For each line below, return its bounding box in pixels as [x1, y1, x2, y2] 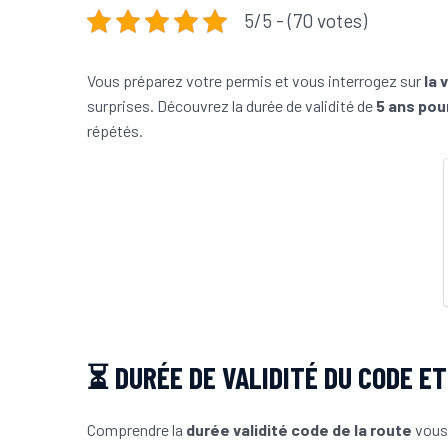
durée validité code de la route [186, 420, 412, 440]
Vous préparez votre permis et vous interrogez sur [87, 71, 424, 91]
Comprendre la [87, 420, 186, 440]
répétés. [87, 121, 143, 141]
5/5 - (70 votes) [244, 9, 367, 33]
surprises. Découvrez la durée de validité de [87, 96, 376, 116]
